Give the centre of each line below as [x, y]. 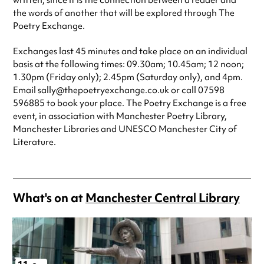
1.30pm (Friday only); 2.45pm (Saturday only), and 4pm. [128, 77]
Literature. [34, 142]
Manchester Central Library [163, 198]
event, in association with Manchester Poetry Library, [120, 116]
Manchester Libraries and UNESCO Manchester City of [125, 129]
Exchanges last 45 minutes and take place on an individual [130, 52]
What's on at [49, 198]
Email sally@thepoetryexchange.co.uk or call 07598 [119, 90]
